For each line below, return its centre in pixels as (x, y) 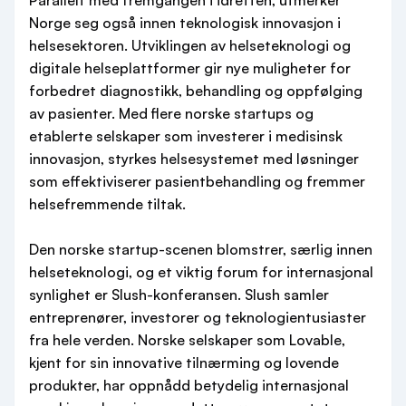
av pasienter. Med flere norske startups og (171, 113)
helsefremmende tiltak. (107, 204)
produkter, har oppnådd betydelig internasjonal (189, 385)
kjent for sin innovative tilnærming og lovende (184, 362)
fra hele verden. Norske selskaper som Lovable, (187, 340)
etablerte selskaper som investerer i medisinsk (186, 136)
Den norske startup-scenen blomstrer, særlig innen (201, 249)
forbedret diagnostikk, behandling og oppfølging (196, 91)
